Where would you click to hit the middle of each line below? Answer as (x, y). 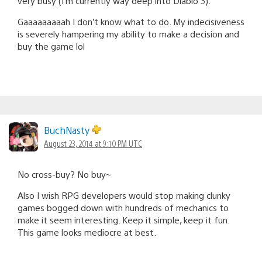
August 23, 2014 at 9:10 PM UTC (93, 143)
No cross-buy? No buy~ (64, 174)
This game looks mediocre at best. (87, 232)
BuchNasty (68, 130)
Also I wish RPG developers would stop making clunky (124, 195)
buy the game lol (51, 46)
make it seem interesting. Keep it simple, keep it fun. (123, 219)
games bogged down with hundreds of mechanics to (123, 207)
